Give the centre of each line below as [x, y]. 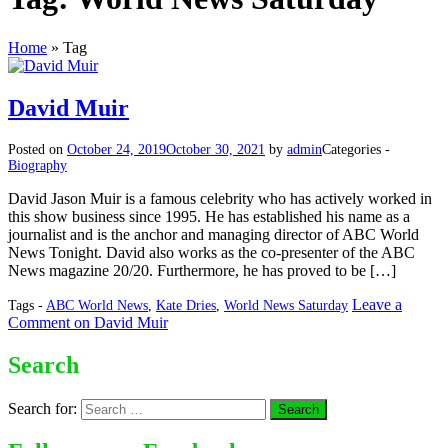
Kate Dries [186, 305]
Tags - [27, 305]
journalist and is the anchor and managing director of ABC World [213, 234]
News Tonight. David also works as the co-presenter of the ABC [211, 252]
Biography [37, 165]
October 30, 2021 [215, 149]
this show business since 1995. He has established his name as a [209, 216]
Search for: [42, 408]
